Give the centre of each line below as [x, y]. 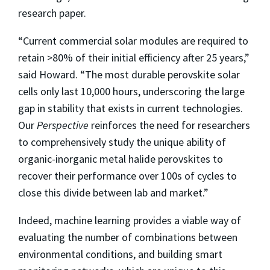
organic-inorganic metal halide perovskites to [121, 159]
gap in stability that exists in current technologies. [130, 108]
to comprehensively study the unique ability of [122, 142]
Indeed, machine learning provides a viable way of [130, 221]
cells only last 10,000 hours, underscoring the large [131, 92]
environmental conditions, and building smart [120, 254]
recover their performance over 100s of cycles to [127, 176]
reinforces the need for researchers [169, 125]
